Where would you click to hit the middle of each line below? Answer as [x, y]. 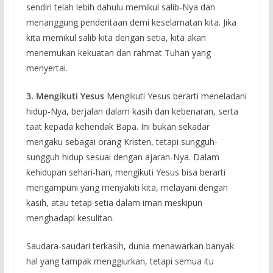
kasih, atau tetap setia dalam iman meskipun [114, 203]
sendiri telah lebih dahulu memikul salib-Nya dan [120, 7]
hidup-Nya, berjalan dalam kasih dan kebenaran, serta [132, 111]
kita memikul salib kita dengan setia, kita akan [116, 37]
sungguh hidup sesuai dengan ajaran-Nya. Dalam [122, 157]
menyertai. [47, 68]
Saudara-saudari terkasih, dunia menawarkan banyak [130, 246]
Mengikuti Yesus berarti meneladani [175, 96]
